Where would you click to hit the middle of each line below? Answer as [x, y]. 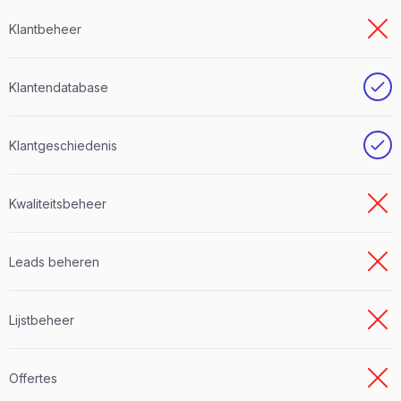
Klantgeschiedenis [63, 145]
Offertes [33, 378]
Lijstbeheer [42, 320]
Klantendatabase [59, 87]
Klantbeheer [45, 29]
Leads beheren [54, 261]
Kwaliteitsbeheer [58, 203]
